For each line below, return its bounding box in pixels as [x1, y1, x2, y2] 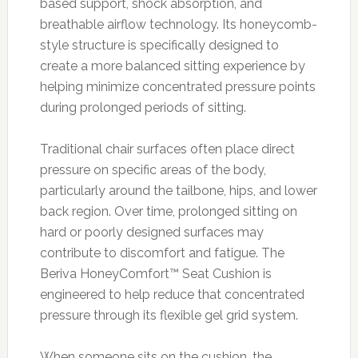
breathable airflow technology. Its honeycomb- [39, 16, 317, 32]
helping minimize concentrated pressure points [39, 78, 316, 94]
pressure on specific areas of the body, [39, 161, 266, 177]
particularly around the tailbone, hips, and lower [39, 182, 317, 198]
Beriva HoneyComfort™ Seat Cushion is [39, 265, 272, 281]
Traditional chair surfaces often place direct [39, 141, 295, 157]
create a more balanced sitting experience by [39, 58, 305, 74]
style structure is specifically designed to [39, 37, 279, 53]
